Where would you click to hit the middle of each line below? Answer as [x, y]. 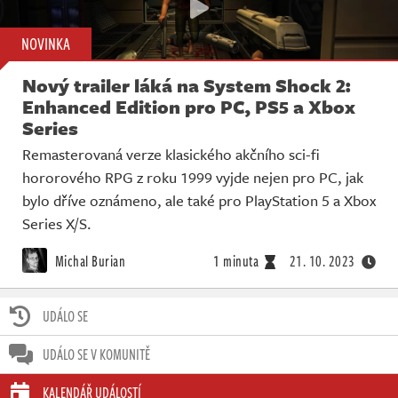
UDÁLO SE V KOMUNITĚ [96, 355]
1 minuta [236, 261]
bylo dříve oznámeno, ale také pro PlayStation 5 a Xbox [199, 200]
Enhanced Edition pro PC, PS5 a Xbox [189, 106]
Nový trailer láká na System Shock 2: [187, 85]
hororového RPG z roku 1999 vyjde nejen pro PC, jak [193, 177]
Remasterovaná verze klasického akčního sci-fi [171, 154]
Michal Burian [88, 261]
